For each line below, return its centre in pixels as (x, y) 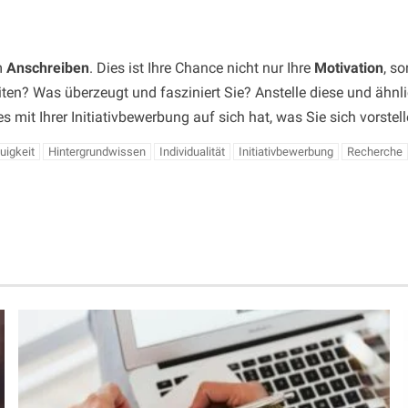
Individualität (192, 152)
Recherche (375, 152)
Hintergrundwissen (97, 152)
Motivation (349, 68)
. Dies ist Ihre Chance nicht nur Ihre (202, 68)
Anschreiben (48, 68)
